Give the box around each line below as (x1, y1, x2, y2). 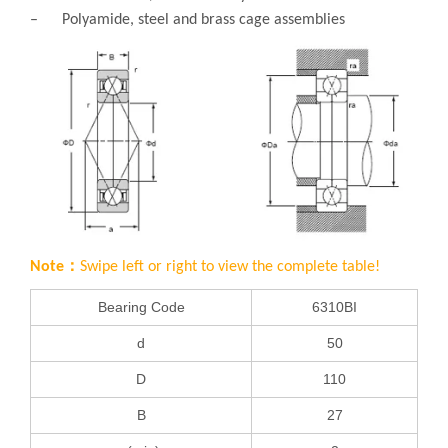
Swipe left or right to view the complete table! (80, 259, 380, 276)
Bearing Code (97, 299, 185, 316)
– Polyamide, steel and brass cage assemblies (30, 12, 345, 28)
